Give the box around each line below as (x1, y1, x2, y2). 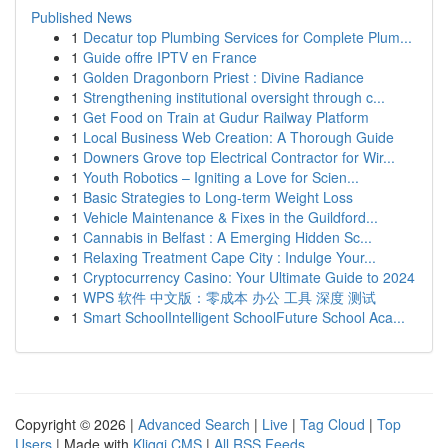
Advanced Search (138, 414, 250, 434)
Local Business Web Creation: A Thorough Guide (83, 127, 394, 147)
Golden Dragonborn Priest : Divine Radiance (83, 67, 364, 87)
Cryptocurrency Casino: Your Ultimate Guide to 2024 (83, 267, 415, 287)
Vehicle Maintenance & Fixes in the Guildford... (83, 207, 378, 227)
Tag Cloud (300, 414, 365, 434)
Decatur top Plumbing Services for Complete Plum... (83, 27, 412, 47)
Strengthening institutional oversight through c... (83, 87, 385, 107)
